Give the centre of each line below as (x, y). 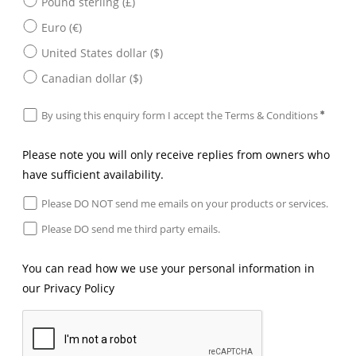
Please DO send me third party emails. (131, 228)
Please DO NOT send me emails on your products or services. (185, 203)
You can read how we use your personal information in (168, 269)
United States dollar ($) (102, 52)
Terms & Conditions (271, 115)
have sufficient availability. (93, 175)
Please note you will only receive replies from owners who (176, 155)
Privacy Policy (79, 288)
